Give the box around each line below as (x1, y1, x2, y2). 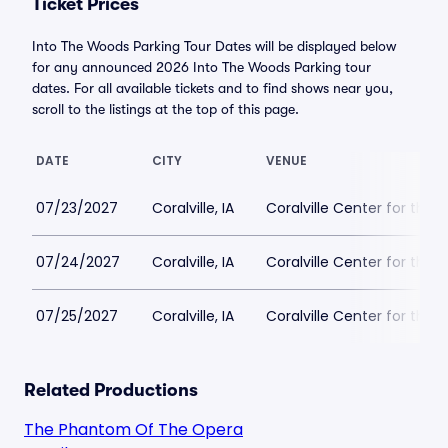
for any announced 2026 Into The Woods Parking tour (32, 59, 371, 75)
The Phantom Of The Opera (24, 418, 243, 441)
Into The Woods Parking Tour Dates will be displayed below (32, 38, 396, 54)
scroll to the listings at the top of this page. (32, 101, 299, 117)
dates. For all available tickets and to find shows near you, (32, 80, 393, 96)
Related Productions (24, 380, 198, 400)
